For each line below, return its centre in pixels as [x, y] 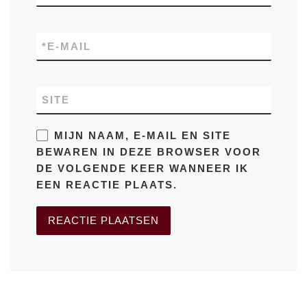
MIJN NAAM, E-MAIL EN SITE [142, 135]
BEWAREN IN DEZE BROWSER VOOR [148, 151]
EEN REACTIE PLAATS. [107, 184]
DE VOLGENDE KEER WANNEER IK [142, 168]
